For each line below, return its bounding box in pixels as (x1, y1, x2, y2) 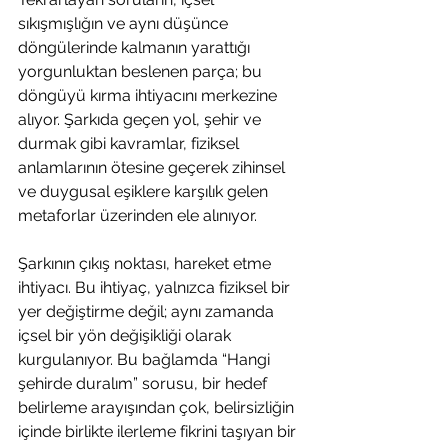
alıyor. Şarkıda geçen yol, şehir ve (18, 110, 265, 129)
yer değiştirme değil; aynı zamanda (18, 302, 278, 321)
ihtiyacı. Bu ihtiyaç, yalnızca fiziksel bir (18, 278, 294, 297)
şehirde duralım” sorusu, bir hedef (18, 374, 271, 393)
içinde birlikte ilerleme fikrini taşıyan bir (18, 422, 300, 441)
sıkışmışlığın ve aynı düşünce (18, 14, 232, 33)
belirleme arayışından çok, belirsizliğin (18, 398, 298, 417)
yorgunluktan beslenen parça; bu (18, 62, 266, 81)
